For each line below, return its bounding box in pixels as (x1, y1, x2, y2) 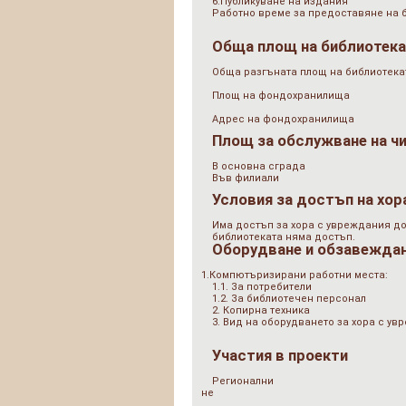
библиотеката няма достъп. (212, 231, 355, 243)
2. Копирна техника (212, 304, 310, 316)
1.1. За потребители (212, 281, 312, 293)
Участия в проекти (212, 347, 348, 364)
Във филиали (212, 172, 279, 184)
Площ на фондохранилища (212, 90, 350, 101)
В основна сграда (212, 160, 305, 172)
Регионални (212, 375, 274, 387)
